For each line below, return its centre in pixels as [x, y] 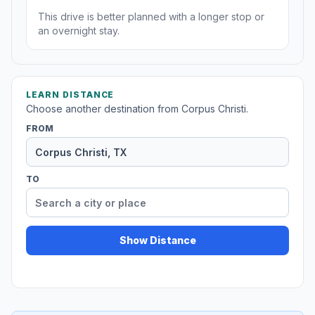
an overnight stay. [79, 31]
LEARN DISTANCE [70, 95]
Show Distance [157, 240]
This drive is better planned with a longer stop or [151, 17]
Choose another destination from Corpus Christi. [137, 109]
